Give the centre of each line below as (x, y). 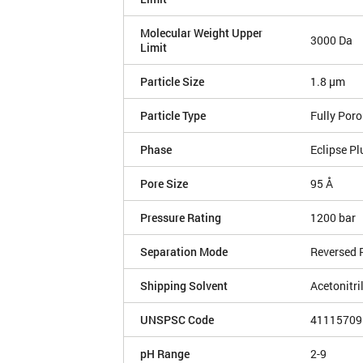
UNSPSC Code (177, 320)
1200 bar (333, 218)
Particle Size (172, 82)
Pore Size (164, 184)
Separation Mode (184, 252)
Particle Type (173, 116)
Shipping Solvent (184, 286)
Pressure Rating (181, 218)
